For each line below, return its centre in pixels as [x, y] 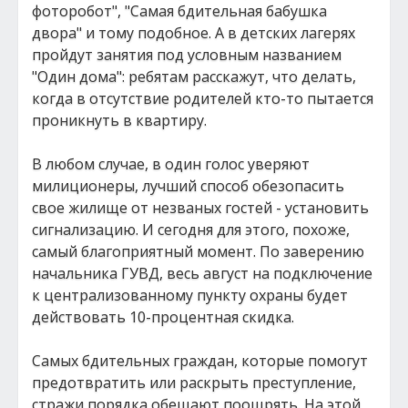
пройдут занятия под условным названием [187, 55]
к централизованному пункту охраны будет [190, 295]
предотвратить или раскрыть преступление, [194, 382]
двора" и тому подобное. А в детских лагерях [194, 33]
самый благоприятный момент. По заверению [198, 251]
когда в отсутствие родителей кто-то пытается [203, 98]
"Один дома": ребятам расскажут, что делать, [194, 76]
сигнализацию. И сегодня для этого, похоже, [191, 229]
